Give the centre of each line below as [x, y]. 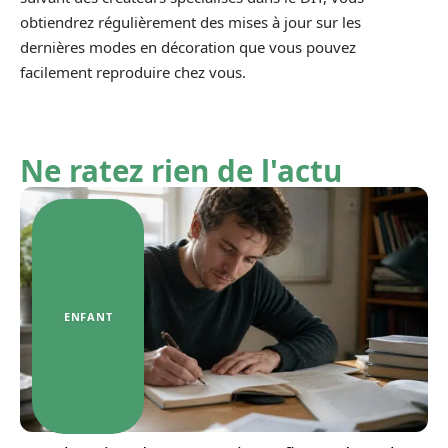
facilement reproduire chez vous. [133, 72]
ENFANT [88, 316]
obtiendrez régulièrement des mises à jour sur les [190, 22]
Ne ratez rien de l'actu [181, 170]
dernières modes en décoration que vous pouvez [188, 47]
